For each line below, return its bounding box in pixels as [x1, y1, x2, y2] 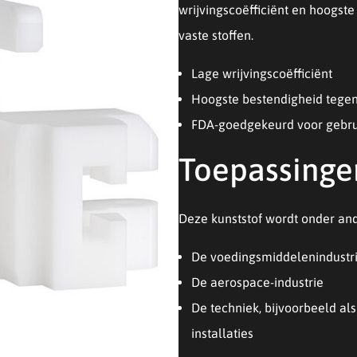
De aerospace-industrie [191, 275, 324, 289]
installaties [191, 326, 253, 340]
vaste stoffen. [178, 28, 253, 42]
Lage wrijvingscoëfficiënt [191, 66, 332, 80]
